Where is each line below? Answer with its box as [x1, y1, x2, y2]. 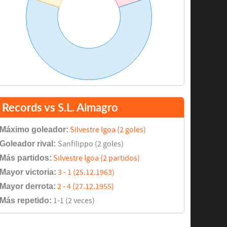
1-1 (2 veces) [51, 196, 95, 206]
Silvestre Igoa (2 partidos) [53, 154, 140, 163]
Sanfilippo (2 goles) [57, 139, 124, 149]
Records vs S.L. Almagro [2, 101, 118, 114]
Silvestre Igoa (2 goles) [69, 125, 146, 135]
